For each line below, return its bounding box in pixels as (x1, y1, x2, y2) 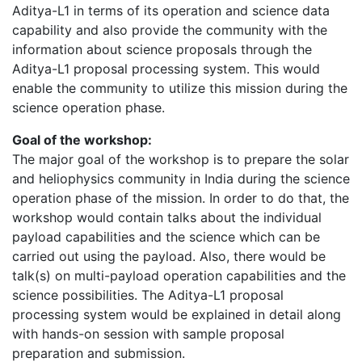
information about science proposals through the (12, 40, 312, 57)
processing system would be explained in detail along (12, 305, 341, 322)
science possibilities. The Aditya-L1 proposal (12, 286, 284, 303)
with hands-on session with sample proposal (12, 325, 284, 342)
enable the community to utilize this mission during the (12, 79, 347, 96)
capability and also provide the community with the (12, 21, 327, 38)
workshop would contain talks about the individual (12, 208, 322, 225)
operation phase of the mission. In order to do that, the (12, 189, 349, 206)
